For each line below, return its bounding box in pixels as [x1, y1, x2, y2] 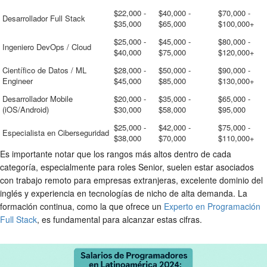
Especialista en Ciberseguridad [2, 127, 109, 139]
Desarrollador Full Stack [2, 13, 85, 24]
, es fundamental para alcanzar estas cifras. [37, 213, 202, 226]
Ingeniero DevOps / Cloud [2, 41, 91, 53]
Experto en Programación [164, 200, 260, 213]
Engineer [2, 75, 33, 87]
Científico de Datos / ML [2, 64, 86, 76]
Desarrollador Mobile [2, 93, 73, 105]
